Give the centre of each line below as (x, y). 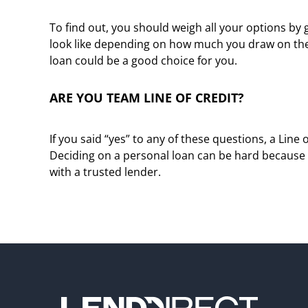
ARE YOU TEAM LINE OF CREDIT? (147, 98)
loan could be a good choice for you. (143, 60)
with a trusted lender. (105, 172)
